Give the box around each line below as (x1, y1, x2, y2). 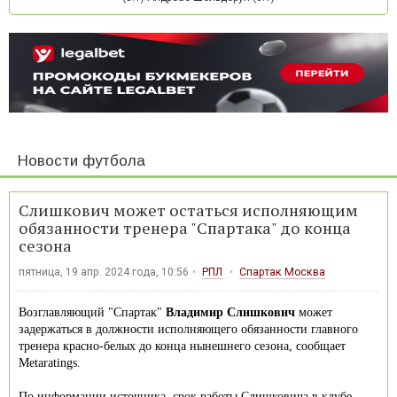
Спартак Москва (238, 265, 325, 278)
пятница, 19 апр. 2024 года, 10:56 (19, 265, 189, 278)
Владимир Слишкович (166, 305, 295, 319)
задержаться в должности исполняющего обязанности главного (19, 322, 358, 336)
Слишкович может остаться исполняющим (19, 198, 358, 221)
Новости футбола (18, 152, 145, 169)
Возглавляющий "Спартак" (19, 305, 166, 319)
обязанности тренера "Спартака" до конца (19, 216, 351, 238)
